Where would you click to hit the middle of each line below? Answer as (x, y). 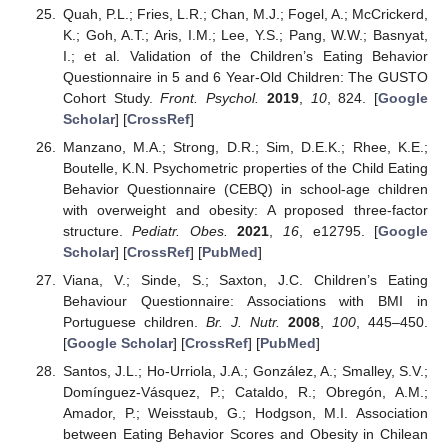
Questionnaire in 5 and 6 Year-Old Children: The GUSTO (245, 76)
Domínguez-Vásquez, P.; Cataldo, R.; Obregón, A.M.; (245, 392)
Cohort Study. (111, 97)
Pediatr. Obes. (180, 230)
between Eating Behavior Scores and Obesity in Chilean (245, 434)
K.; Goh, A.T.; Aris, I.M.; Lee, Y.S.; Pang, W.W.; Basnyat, (245, 34)
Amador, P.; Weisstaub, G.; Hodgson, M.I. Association (245, 413)
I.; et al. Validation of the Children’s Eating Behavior (245, 55)
